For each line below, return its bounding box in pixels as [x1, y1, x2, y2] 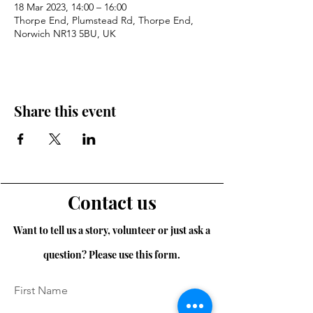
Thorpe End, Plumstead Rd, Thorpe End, [14, 14, 194, 27]
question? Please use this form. [43, 248, 180, 262]
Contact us [67, 190, 156, 215]
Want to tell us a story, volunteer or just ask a [13, 224, 210, 238]
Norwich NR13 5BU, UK [14, 27, 116, 41]
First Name [14, 284, 68, 298]
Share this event [14, 101, 116, 121]
